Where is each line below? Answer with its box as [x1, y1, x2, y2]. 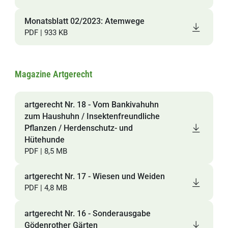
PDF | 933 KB [24, 28, 68, 38]
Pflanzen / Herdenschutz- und [24, 123, 133, 133]
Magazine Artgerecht [15, 69, 93, 79]
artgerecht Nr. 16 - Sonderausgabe [24, 208, 151, 218]
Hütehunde [24, 135, 65, 145]
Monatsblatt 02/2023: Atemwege [24, 16, 145, 26]
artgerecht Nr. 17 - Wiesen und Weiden [24, 172, 165, 182]
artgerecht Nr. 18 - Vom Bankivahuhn [24, 100, 159, 109]
